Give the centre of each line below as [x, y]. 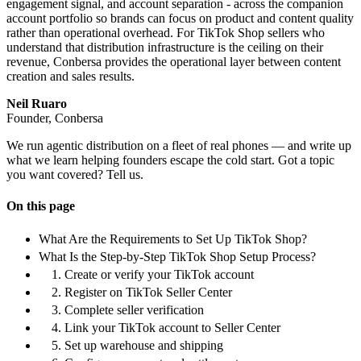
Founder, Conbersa [55, 118]
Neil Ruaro [37, 103]
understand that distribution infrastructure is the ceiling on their [165, 47]
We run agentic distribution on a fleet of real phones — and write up [179, 145]
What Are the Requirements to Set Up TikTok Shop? [173, 239]
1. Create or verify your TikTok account [153, 275]
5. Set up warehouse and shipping [137, 346]
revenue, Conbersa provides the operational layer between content [174, 61]
